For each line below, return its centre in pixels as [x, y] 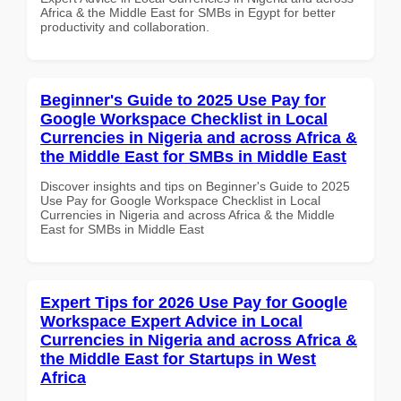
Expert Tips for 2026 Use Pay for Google [194, 302]
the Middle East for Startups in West [178, 358]
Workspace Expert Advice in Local [171, 321]
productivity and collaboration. [125, 26]
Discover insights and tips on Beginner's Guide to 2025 [195, 186]
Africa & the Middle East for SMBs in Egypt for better [188, 12]
